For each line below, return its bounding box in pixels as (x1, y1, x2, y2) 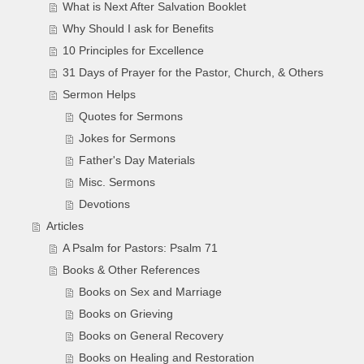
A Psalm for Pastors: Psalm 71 (63, 242, 219, 255)
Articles (45, 220, 84, 233)
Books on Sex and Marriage (79, 286, 223, 299)
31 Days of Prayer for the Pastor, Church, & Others (63, 67, 324, 80)
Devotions (79, 198, 131, 211)
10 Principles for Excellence (63, 45, 205, 58)
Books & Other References (63, 264, 201, 277)
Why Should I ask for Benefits (63, 23, 214, 36)
